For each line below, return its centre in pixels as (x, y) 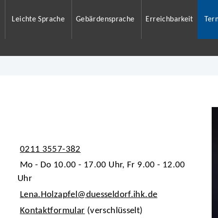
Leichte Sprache (38, 19)
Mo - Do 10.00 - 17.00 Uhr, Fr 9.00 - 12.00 (102, 165)
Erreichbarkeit (169, 19)
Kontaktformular (52, 211)
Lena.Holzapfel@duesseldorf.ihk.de (89, 195)
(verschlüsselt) (114, 211)
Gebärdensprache (105, 19)
